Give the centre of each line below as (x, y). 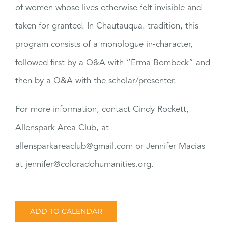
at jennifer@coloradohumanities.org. (84, 165)
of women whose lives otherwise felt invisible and (108, 8)
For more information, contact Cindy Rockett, (102, 110)
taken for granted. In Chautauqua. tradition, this (107, 26)
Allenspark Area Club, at (62, 128)
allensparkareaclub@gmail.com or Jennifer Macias (110, 146)
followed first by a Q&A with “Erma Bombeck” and (113, 63)
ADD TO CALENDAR (66, 211)
